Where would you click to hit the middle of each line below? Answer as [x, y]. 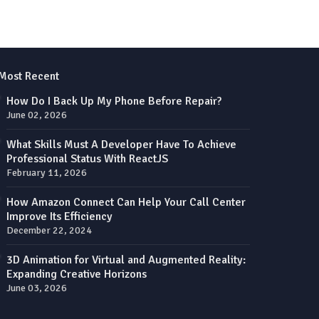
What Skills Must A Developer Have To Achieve [121, 145]
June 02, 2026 [36, 115]
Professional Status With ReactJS [87, 159]
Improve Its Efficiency [59, 217]
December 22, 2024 [49, 231]
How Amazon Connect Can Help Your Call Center [126, 203]
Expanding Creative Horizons [76, 274]
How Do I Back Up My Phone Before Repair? [114, 101]
